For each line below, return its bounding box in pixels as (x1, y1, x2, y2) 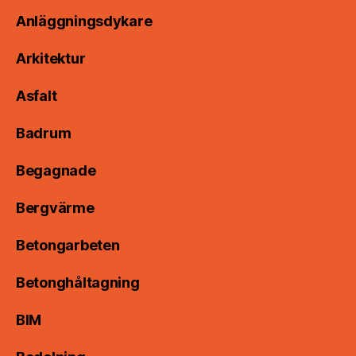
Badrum (16, 125, 72, 142)
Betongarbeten (16, 237, 120, 254)
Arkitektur (16, 50, 86, 68)
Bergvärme (16, 199, 95, 217)
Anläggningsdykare (16, 13, 153, 30)
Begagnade (16, 162, 96, 180)
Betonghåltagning (16, 274, 140, 292)
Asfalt (16, 87, 57, 105)
